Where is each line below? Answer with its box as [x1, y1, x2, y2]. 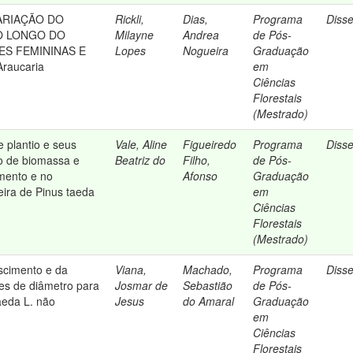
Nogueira [183, 43, 229, 58]
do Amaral [183, 293, 235, 309]
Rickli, [115, 11, 145, 27]
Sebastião [183, 277, 233, 293]
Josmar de [115, 277, 169, 293]
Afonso [183, 168, 218, 184]
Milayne [115, 27, 154, 43]
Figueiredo [183, 136, 237, 152]
